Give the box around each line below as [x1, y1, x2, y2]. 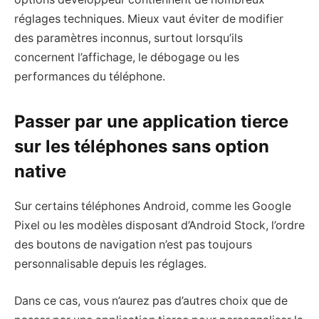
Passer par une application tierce [14, 111, 288, 132]
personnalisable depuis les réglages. [14, 257, 206, 271]
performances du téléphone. [14, 69, 165, 83]
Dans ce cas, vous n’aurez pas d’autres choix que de [14, 293, 288, 308]
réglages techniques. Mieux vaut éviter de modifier [14, 11, 283, 26]
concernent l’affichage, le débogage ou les [14, 50, 239, 64]
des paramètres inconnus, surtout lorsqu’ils [14, 31, 243, 45]
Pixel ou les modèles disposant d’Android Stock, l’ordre [14, 219, 305, 233]
